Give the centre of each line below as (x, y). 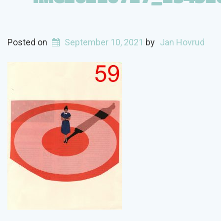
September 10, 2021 (104, 42)
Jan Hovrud (182, 42)
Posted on (28, 42)
